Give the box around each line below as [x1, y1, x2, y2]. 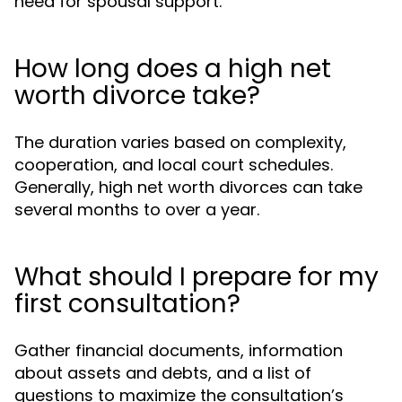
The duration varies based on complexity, [14, 131, 346, 153]
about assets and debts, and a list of [14, 362, 311, 384]
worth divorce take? [14, 78, 260, 113]
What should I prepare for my [14, 259, 379, 294]
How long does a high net [14, 51, 331, 86]
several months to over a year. [14, 198, 259, 221]
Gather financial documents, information [14, 339, 343, 362]
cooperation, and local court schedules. [14, 153, 333, 176]
